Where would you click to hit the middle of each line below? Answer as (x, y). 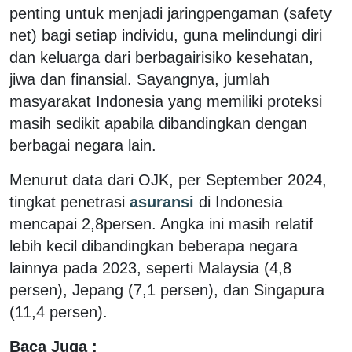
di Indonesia (241, 202)
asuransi (162, 202)
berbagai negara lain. (85, 145)
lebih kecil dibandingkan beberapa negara (154, 246)
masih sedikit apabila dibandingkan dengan (158, 123)
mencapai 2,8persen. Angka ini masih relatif (161, 224)
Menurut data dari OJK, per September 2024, (168, 180)
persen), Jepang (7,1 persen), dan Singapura (167, 290)
